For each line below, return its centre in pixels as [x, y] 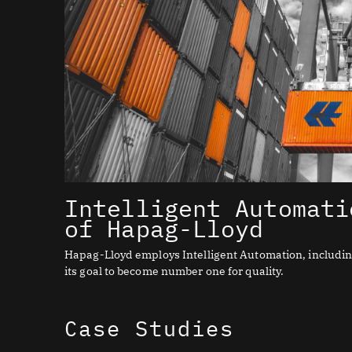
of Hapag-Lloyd [164, 229]
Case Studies [149, 328]
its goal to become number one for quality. [174, 271]
